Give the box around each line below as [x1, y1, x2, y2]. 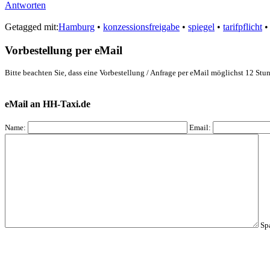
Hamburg [58, 21, 95, 32]
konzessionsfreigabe [103, 21, 180, 32]
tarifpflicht [223, 21, 262, 32]
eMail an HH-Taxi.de [5, 98, 93, 109]
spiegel [188, 21, 215, 32]
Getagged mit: [5, 21, 58, 32]
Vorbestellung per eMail [5, 43, 125, 57]
